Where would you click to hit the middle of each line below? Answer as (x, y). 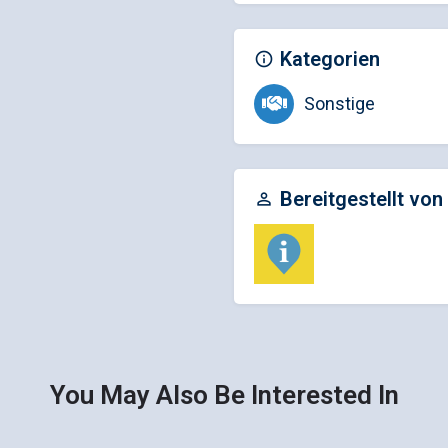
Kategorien (330, 58)
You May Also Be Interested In (224, 394)
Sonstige (339, 104)
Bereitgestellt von (361, 198)
